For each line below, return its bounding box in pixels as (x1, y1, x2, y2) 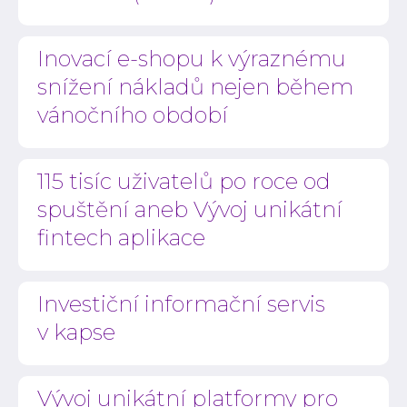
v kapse (37, 318, 116, 345)
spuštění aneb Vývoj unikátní (37, 195, 343, 223)
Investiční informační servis (37, 290, 326, 317)
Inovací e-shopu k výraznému (37, 45, 347, 72)
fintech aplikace (37, 223, 206, 251)
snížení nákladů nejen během (37, 73, 354, 100)
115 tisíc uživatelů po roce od (37, 167, 332, 194)
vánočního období (37, 101, 229, 128)
